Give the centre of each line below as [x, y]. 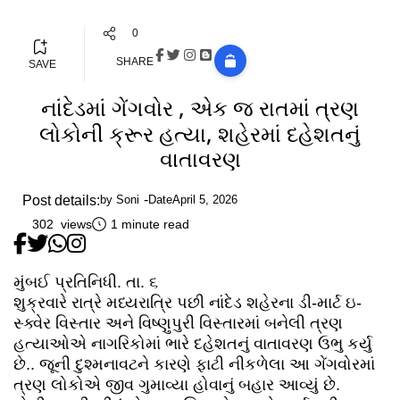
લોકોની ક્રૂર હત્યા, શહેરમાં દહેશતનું [200, 134]
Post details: [61, 201]
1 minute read [150, 225]
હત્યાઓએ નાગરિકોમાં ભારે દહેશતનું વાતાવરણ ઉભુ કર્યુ [193, 344]
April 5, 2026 [205, 200]
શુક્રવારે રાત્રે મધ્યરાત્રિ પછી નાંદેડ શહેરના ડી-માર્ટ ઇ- [187, 303]
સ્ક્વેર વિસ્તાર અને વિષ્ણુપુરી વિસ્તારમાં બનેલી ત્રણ [178, 324]
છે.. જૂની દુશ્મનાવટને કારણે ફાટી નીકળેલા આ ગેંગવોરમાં [194, 365]
